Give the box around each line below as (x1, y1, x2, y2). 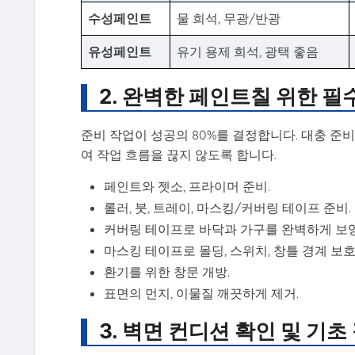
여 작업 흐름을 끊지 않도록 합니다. (80, 147, 277, 163)
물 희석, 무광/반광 (176, 10, 281, 27)
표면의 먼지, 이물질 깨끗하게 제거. (104, 285, 300, 302)
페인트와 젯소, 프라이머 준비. (104, 178, 271, 195)
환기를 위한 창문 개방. (104, 264, 231, 281)
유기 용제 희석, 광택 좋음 (176, 44, 319, 60)
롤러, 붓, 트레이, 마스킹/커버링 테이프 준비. (104, 200, 352, 216)
